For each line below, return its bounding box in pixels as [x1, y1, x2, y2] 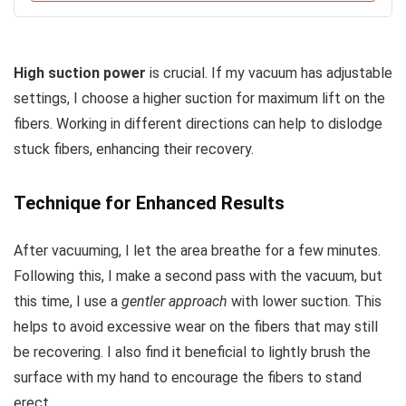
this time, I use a [14, 293, 121, 311]
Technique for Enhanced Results [14, 192, 285, 215]
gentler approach [121, 293, 227, 311]
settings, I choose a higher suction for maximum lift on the [14, 90, 385, 108]
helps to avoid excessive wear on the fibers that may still [14, 318, 378, 336]
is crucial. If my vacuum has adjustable [146, 64, 392, 82]
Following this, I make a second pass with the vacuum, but [14, 267, 382, 285]
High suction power [14, 64, 146, 82]
